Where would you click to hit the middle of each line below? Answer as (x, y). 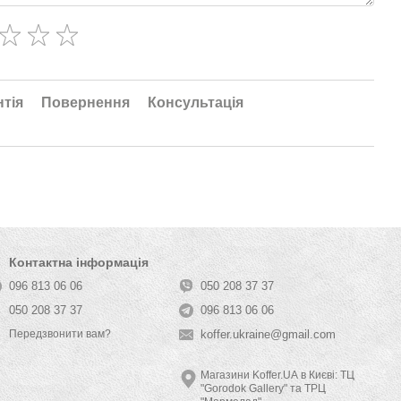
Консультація (196, 103)
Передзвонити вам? (60, 334)
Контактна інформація (79, 262)
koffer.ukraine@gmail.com (268, 334)
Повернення (85, 103)
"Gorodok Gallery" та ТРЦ (252, 388)
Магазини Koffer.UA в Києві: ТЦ (277, 375)
